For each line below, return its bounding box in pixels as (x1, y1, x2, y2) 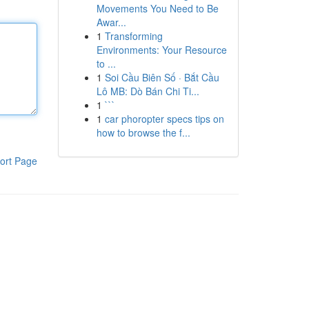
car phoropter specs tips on (104, 112, 224, 126)
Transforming (104, 29, 163, 43)
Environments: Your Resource (96, 43, 227, 57)
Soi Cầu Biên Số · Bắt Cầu (104, 70, 219, 84)
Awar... (96, 15, 126, 29)
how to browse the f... (96, 126, 190, 139)
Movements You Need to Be (96, 1, 219, 15)
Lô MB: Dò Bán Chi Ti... (96, 84, 199, 98)
